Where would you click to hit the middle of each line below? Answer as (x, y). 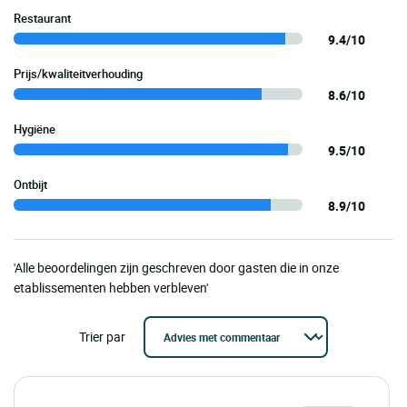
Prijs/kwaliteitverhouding (78, 74)
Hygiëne (35, 129)
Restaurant (42, 19)
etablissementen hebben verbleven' (111, 288)
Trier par (102, 337)
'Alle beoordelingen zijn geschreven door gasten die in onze (176, 268)
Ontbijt (30, 185)
